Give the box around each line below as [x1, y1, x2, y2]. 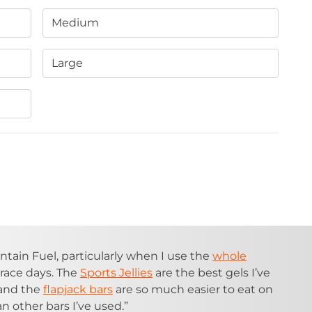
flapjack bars [43, 282, 113, 296]
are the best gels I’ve [153, 265, 270, 279]
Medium [51, 15, 99, 29]
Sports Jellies [80, 265, 153, 279]
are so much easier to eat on [113, 282, 273, 296]
